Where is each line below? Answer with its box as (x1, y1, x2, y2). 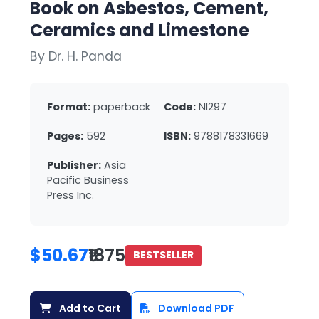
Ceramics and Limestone (30, 18, 249, 42)
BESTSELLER (133, 248, 194, 263)
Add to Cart (56, 300, 121, 315)
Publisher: (47, 157, 101, 172)
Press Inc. (47, 187, 94, 202)
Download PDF (156, 300, 235, 315)
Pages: (47, 128, 83, 143)
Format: (47, 99, 90, 114)
